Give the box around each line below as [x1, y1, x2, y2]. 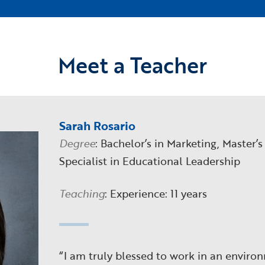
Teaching [59, 186, 105, 202]
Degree [59, 135, 96, 151]
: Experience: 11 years [105, 186, 208, 202]
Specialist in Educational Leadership [59, 153, 241, 169]
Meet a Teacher [58, 49, 207, 82]
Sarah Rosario [59, 117, 136, 135]
